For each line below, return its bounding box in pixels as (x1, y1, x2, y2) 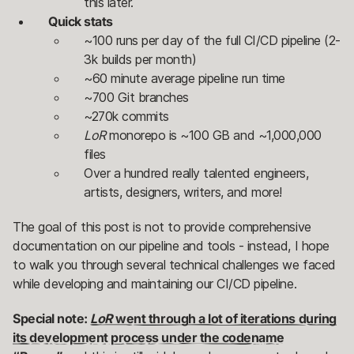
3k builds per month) (84, 51, 197, 68)
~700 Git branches (84, 89, 189, 106)
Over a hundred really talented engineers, (84, 165, 309, 182)
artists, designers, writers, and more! (84, 184, 282, 201)
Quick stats (48, 13, 113, 30)
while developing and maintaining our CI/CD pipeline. (13, 276, 297, 292)
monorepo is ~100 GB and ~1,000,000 (105, 127, 322, 144)
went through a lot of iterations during (112, 311, 337, 327)
